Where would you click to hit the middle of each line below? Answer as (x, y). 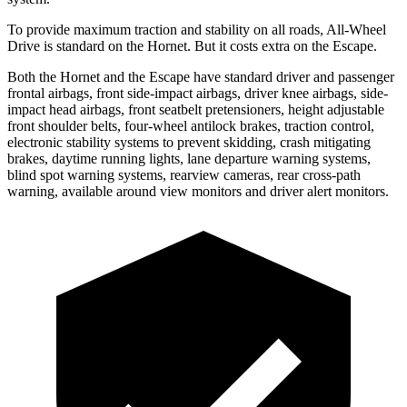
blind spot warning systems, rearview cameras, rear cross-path (184, 174)
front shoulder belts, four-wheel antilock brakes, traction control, (191, 125)
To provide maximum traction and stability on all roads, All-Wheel (197, 29)
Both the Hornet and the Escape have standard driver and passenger (201, 76)
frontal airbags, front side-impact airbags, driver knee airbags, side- (198, 93)
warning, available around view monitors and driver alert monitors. (198, 191)
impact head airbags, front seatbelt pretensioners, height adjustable (196, 109)
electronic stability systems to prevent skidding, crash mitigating (189, 142)
